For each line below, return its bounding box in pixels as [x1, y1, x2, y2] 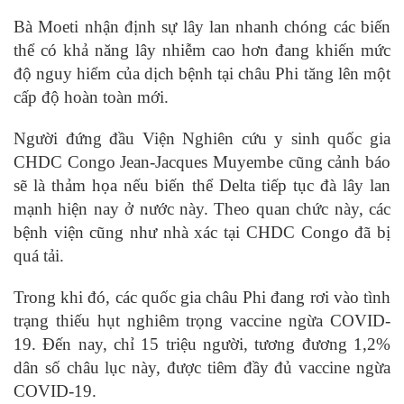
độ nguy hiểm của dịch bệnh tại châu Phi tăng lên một [14, 64, 390, 83]
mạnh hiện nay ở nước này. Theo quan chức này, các [14, 199, 390, 218]
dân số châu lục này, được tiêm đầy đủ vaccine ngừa [14, 358, 390, 377]
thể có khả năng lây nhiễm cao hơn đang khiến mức [14, 41, 390, 60]
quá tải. [14, 246, 64, 265]
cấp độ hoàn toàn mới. [14, 87, 169, 106]
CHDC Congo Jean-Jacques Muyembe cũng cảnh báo [14, 152, 390, 171]
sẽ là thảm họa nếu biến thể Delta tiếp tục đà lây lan [14, 176, 390, 195]
